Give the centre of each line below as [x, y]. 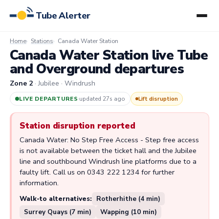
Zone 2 [21, 83]
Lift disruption [158, 99]
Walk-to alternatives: [56, 199]
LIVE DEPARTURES [49, 99]
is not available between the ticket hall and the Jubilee [108, 150]
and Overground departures [97, 69]
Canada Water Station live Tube [109, 55]
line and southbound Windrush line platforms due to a [108, 161]
